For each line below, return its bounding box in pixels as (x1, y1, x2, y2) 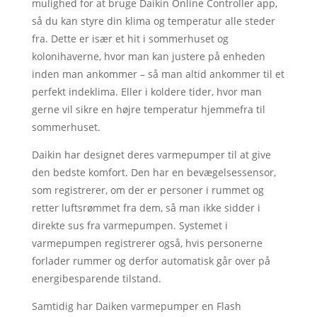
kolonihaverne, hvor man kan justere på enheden (31, 50, 265, 63)
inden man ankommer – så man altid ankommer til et (31, 67, 284, 81)
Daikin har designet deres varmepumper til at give (31, 148, 271, 161)
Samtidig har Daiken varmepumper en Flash (31, 299, 241, 313)
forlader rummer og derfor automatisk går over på (31, 254, 270, 267)
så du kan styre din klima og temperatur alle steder (31, 14, 275, 28)
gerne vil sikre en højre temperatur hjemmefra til (31, 103, 265, 116)
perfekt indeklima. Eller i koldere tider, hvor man (31, 85, 262, 98)
